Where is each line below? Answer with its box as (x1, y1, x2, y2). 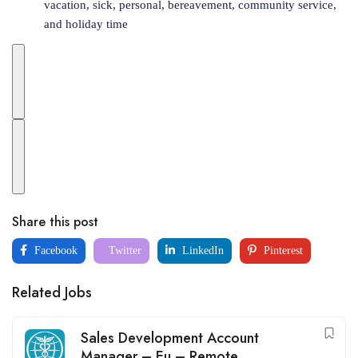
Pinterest (261, 245, 303, 257)
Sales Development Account (81, 328, 259, 348)
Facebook (31, 245, 78, 257)
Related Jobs (12, 282, 92, 303)
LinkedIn (179, 245, 224, 257)
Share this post (12, 213, 98, 231)
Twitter (105, 245, 141, 257)
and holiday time (44, 18, 128, 30)
